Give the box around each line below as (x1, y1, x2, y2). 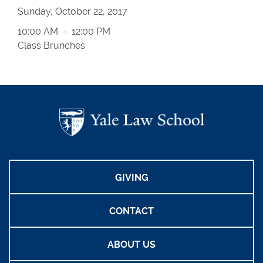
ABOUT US (107, 239, 156, 250)
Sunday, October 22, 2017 (18, 6, 127, 17)
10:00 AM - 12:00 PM (18, 26, 110, 37)
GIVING (114, 172, 149, 183)
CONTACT (109, 205, 154, 217)
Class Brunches (18, 40, 85, 51)
